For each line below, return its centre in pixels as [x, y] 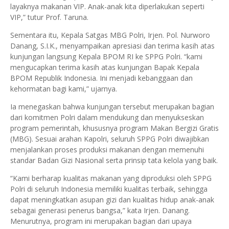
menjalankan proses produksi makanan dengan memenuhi [107, 150]
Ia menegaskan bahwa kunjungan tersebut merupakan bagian [112, 107]
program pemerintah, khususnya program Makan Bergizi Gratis [114, 128]
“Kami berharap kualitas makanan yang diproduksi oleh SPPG [111, 178]
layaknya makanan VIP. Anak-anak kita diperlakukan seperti [107, 7]
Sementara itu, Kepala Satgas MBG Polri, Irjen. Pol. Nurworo [110, 35]
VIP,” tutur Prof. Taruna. [49, 17]
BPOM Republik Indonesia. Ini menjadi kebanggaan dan [101, 78]
